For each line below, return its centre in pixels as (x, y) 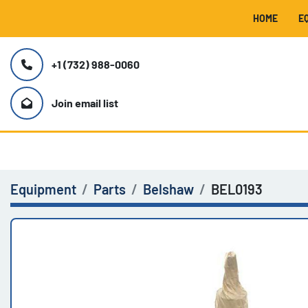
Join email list (85, 103)
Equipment (43, 189)
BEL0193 (237, 189)
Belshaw (168, 189)
